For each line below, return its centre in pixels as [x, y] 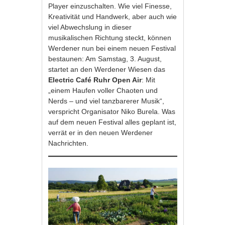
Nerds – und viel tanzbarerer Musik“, [106, 101]
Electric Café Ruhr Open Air [95, 80]
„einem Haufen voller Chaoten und [103, 91]
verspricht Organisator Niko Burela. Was [112, 112]
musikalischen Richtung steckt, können [110, 38]
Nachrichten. [70, 143]
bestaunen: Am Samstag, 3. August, [105, 59]
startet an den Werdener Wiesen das [107, 70]
